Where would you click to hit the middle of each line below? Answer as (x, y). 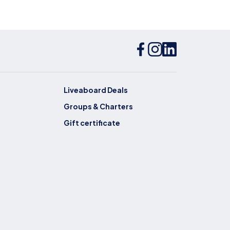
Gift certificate (92, 122)
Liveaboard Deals (96, 90)
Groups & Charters (98, 106)
